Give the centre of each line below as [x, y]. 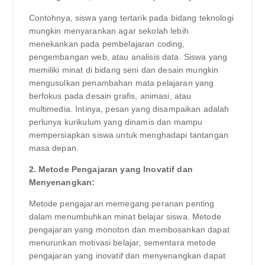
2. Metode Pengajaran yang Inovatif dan [111, 169]
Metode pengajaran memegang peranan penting [122, 204]
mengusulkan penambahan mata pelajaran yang [121, 83]
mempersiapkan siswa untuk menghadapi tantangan [128, 135]
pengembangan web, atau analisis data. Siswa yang [128, 57]
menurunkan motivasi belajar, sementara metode [122, 243]
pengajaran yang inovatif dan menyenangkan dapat [127, 256]
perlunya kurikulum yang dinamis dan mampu [116, 122]
